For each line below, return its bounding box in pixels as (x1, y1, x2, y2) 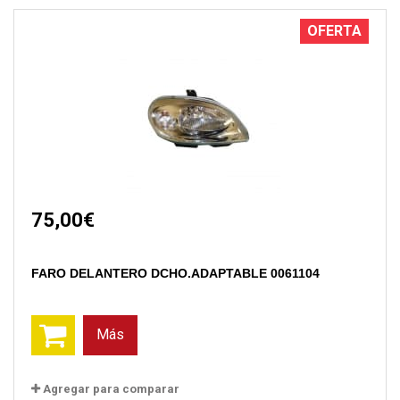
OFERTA (307, 21, 362, 39)
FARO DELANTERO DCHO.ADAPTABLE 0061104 (31, 265, 320, 280)
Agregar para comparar (43, 381, 179, 396)
